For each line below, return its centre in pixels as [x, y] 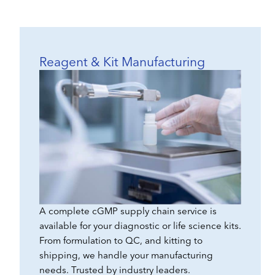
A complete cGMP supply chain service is [128, 212]
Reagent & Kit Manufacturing [122, 63]
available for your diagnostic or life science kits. [140, 227]
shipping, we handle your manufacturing [126, 256]
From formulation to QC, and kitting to [121, 242]
